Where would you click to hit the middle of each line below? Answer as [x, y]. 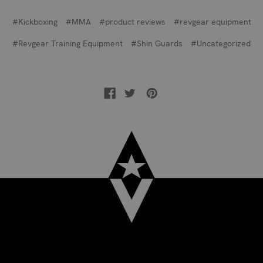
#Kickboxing [35, 21]
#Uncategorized [221, 43]
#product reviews [132, 21]
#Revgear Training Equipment [68, 43]
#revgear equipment [212, 21]
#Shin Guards [157, 43]
